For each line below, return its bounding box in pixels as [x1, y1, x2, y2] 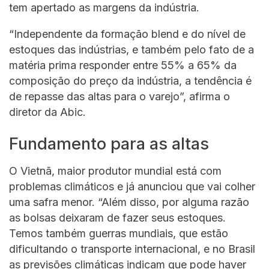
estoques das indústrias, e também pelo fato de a [9, 43, 254, 56]
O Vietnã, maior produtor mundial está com [9, 164, 222, 177]
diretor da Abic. [9, 105, 86, 118]
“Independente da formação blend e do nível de [9, 27, 246, 40]
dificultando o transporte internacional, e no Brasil [9, 242, 255, 255]
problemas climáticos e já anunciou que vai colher [9, 180, 255, 193]
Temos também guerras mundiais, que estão [9, 226, 228, 240]
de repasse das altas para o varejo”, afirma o [9, 89, 230, 103]
